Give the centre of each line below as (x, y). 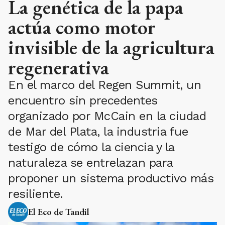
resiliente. (36, 194)
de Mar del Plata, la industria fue (98, 132)
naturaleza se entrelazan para (90, 163)
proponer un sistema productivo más (111, 179)
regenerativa (59, 68)
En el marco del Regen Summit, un (104, 85)
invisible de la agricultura (111, 47)
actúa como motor (82, 27)
